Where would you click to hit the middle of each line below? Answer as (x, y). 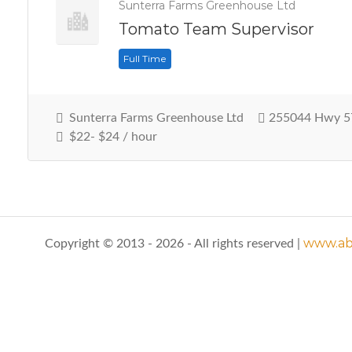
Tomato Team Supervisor (216, 29)
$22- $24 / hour (112, 137)
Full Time (145, 59)
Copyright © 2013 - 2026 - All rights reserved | (174, 244)
